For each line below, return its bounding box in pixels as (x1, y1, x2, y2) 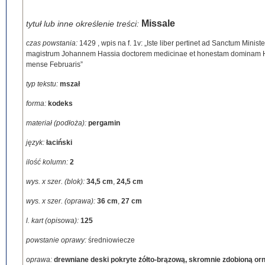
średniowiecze (88, 236, 135, 244)
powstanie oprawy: (26, 236, 88, 244)
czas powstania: (26, 39, 79, 47)
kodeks (48, 99, 73, 108)
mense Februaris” (26, 60, 83, 69)
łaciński (46, 138, 72, 147)
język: (26, 138, 46, 147)
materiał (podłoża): (26, 119, 88, 127)
